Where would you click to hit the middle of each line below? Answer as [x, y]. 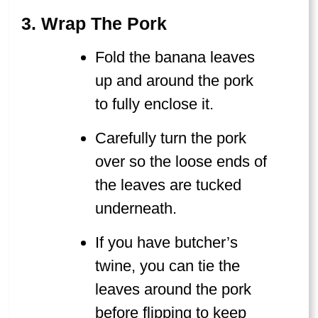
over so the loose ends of [181, 161]
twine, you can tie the [168, 265]
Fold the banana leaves [175, 57]
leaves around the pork [174, 289]
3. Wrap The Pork [94, 23]
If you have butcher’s [167, 242]
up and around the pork [175, 80]
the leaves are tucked [169, 185]
